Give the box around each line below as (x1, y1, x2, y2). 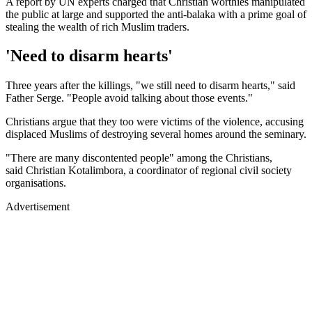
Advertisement (6, 201, 70, 213)
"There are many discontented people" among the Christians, (6, 152, 272, 164)
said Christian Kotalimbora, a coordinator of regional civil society (6, 164, 292, 177)
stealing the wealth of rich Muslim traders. (6, 20, 189, 33)
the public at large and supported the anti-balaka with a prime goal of (6, 8, 306, 20)
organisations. (6, 177, 66, 189)
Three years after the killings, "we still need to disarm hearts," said (6, 79, 295, 92)
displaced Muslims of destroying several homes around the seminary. (6, 128, 306, 141)
